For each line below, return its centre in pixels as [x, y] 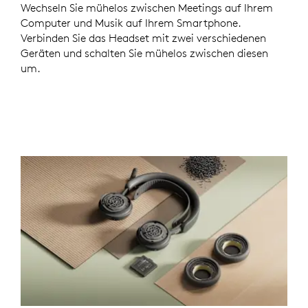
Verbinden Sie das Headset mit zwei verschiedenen [143, 37]
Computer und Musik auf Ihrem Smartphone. [131, 22]
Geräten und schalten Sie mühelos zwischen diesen [144, 53]
